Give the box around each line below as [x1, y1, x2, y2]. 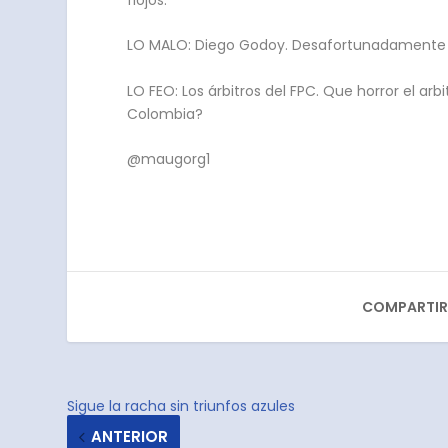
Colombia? [127, 103, 204, 124]
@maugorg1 [127, 149, 211, 170]
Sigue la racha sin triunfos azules [67, 396, 296, 417]
